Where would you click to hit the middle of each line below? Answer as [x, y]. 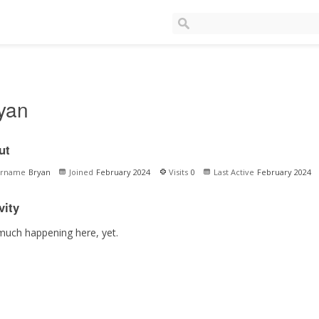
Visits [178, 172]
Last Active [234, 172]
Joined [81, 172]
